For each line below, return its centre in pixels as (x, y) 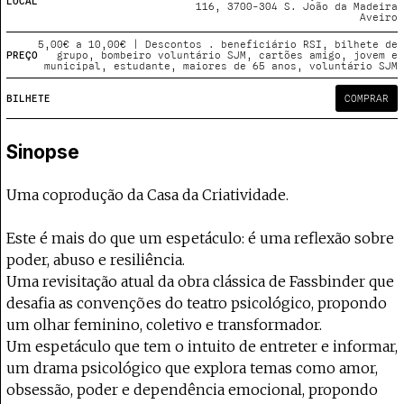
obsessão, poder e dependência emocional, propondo (192, 390)
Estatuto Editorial (94, 23)
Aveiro (379, 17)
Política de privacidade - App (139, 112)
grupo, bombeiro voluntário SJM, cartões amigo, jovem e (227, 55)
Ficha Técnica (83, 46)
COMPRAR (367, 98)
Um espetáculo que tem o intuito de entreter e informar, (202, 346)
